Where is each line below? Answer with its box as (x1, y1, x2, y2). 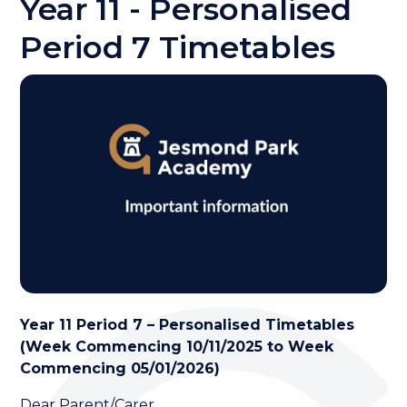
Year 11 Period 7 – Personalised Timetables (20, 316, 355, 334)
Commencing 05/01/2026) (20, 360, 221, 378)
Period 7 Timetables (20, 28, 336, 66)
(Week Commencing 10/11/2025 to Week (20, 338, 334, 356)
